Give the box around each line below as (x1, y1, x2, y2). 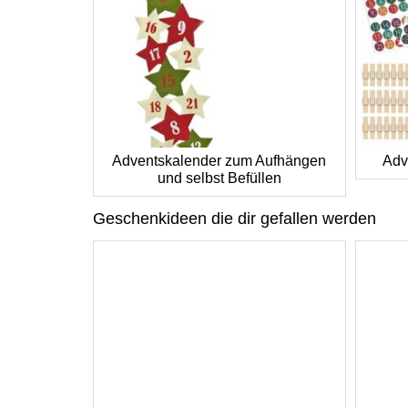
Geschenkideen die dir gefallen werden (93, 209, 376, 228)
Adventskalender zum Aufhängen (112, 152, 327, 168)
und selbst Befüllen (157, 169, 281, 186)
